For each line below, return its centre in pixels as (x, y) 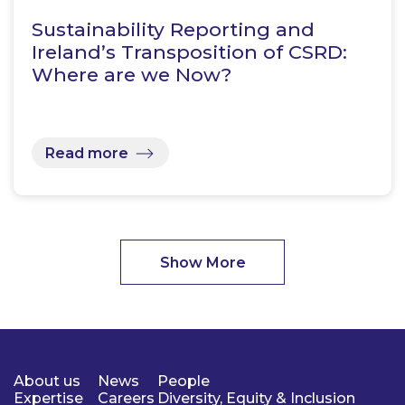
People (184, 381)
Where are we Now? (132, 74)
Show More (202, 262)
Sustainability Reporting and (173, 29)
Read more (87, 153)
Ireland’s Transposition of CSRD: (189, 52)
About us (47, 381)
